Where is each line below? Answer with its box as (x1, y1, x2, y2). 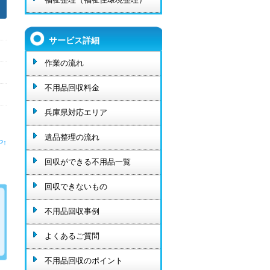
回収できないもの (45, 182, 107, 192)
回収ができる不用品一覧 (45, 157, 131, 167)
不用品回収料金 (45, 83, 99, 93)
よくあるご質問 (45, 231, 99, 241)
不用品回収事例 (45, 207, 99, 216)
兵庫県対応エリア (45, 108, 107, 118)
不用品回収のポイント (45, 256, 123, 266)
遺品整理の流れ (45, 133, 99, 142)
